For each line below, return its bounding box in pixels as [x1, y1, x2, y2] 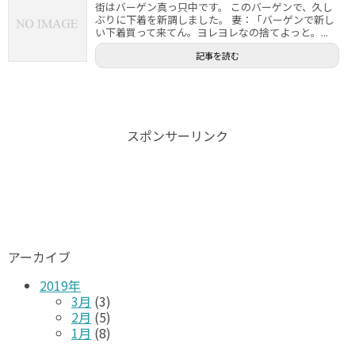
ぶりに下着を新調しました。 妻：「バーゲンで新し [95, 12, 334, 27]
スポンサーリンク [127, 126, 228, 145]
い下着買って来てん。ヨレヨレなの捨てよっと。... [95, 25, 328, 40]
